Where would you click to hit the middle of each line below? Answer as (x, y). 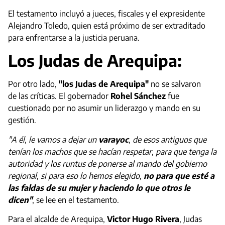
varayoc (113, 139)
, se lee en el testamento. (77, 200)
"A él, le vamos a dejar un (52, 139)
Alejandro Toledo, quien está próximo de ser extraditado (107, 25)
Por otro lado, (32, 84)
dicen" (20, 200)
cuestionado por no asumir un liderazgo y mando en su (104, 108)
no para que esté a (178, 176)
